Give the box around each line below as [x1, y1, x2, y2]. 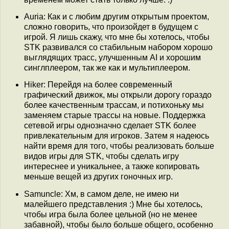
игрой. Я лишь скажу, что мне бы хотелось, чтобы [24, 32, 210, 41]
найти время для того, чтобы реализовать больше [24, 142, 214, 151]
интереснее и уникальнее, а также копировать [24, 162, 199, 171]
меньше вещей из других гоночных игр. [24, 172, 173, 181]
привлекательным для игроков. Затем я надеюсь [24, 131, 209, 141]
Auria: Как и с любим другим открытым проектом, [24, 12, 209, 21]
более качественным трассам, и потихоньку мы [24, 101, 204, 110]
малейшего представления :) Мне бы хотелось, [24, 199, 202, 209]
